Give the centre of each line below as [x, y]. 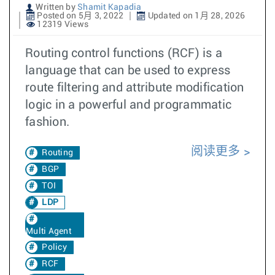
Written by [56, 7]
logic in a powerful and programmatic [128, 105]
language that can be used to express [128, 71]
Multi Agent [48, 231]
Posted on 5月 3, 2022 [79, 16]
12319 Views [62, 25]
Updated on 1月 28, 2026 [195, 16]
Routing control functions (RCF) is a [124, 53]
